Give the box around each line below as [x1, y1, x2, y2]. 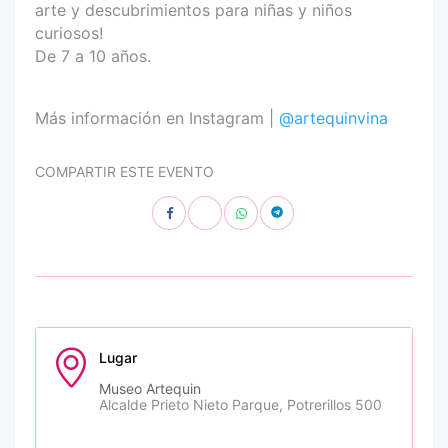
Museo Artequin [99, 380, 201, 398]
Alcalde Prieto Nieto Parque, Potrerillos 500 [99, 396, 382, 414]
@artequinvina [279, 108, 388, 129]
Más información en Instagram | [35, 108, 279, 129]
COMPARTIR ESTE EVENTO [35, 163, 214, 181]
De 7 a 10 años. [35, 46, 151, 67]
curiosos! [35, 23, 103, 44]
